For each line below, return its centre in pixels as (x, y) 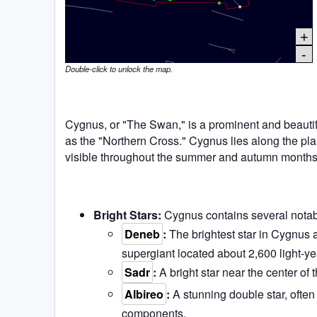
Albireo (144, 294)
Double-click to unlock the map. (119, 69)
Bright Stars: (127, 214)
